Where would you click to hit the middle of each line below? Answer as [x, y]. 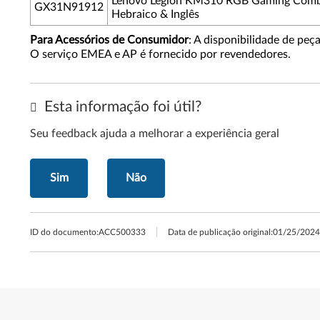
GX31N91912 [69, 7]
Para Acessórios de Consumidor [109, 40]
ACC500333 [122, 232]
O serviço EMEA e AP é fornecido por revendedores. [160, 54]
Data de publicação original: [220, 232]
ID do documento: [64, 232]
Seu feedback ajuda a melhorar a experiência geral [155, 134]
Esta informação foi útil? [121, 107]
